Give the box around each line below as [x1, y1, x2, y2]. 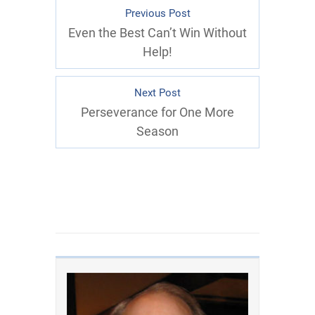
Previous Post [124, 7, 191, 20]
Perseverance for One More [81, 105, 234, 120]
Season [136, 124, 179, 139]
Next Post [134, 86, 181, 99]
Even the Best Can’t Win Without [68, 25, 247, 40]
